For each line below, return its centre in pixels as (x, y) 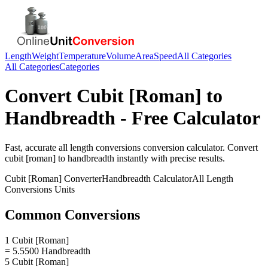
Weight (45, 56)
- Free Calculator (188, 118)
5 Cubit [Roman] (37, 261)
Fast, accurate (32, 147)
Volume (121, 56)
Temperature (82, 56)
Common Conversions (72, 214)
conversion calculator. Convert (199, 147)
